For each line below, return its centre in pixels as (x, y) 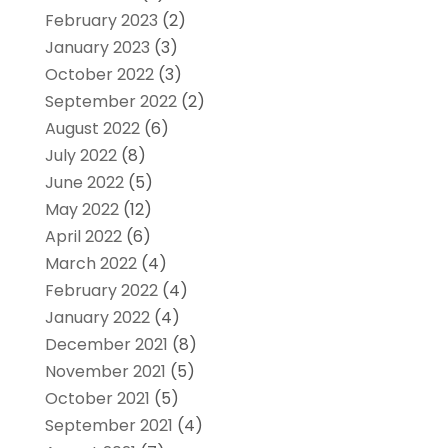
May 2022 (81, 209)
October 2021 (97, 398)
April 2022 (83, 236)
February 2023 (101, 20)
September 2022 (110, 101)
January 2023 (97, 47)
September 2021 (108, 425)
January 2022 (97, 317)
